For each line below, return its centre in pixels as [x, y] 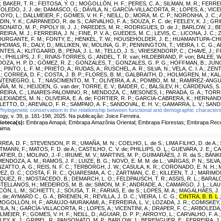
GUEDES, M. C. [132, 33]
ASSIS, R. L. [184, 178]
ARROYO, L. [158, 214]
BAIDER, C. [132, 86]
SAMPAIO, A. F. [89, 104]
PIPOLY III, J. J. [59, 27]
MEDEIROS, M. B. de [66, 184]
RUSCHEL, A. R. [124, 68]
